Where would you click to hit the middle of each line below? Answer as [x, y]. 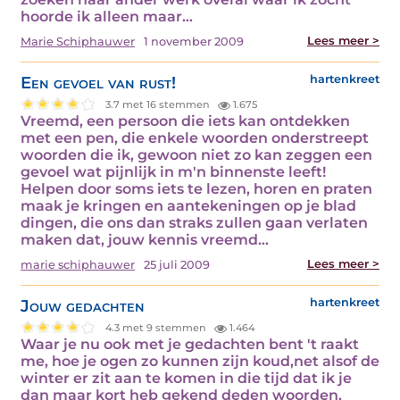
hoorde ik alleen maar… [107, 17]
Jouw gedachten [83, 306]
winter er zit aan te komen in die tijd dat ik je [186, 379]
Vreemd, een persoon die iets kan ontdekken [185, 121]
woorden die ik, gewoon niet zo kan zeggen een [196, 155]
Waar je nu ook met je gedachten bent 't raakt [190, 345]
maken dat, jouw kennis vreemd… [145, 240]
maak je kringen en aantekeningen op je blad [188, 206]
